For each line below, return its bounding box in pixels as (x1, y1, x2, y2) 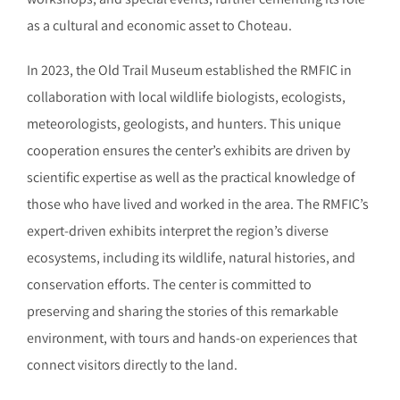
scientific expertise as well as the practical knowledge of (27, 167, 355, 187)
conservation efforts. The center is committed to (27, 274, 312, 294)
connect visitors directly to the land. (27, 354, 237, 374)
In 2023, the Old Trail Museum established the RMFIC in (27, 60, 352, 79)
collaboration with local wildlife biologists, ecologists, (27, 87, 346, 106)
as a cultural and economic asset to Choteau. (27, 15, 292, 35)
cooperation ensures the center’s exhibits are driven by (27, 140, 350, 160)
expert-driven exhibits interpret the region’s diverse (27, 221, 329, 240)
